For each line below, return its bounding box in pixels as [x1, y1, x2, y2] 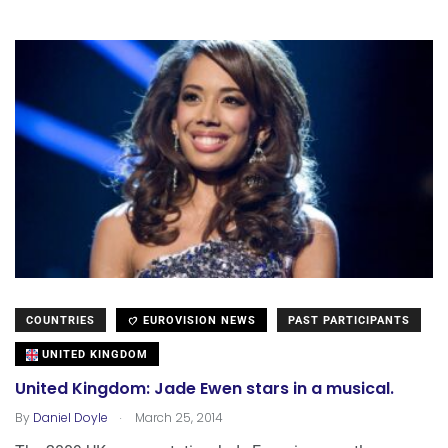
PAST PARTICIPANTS [288, 314, 410, 328]
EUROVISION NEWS [139, 314, 256, 328]
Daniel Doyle [33, 409, 108, 427]
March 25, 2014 [132, 409, 223, 427]
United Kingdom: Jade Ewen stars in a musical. [15, 377, 394, 401]
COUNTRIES [26, 314, 95, 328]
